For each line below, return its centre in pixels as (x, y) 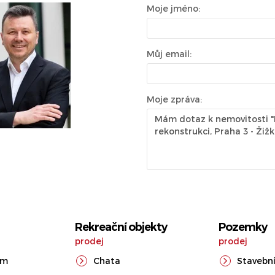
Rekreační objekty (121, 227)
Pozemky (243, 227)
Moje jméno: (173, 8)
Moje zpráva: (174, 99)
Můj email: (169, 54)
